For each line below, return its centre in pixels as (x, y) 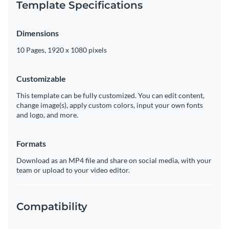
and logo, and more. (47, 114)
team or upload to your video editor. (73, 170)
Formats (31, 143)
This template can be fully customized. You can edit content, (110, 95)
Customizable (41, 78)
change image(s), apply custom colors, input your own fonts (110, 105)
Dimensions (38, 33)
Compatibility (52, 206)
